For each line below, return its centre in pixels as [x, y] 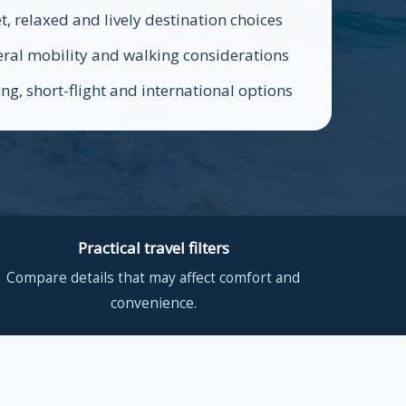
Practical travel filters [153, 248]
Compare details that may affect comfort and [154, 277]
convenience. [153, 303]
